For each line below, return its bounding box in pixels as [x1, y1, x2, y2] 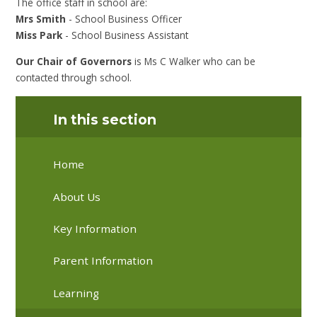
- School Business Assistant [62, 28, 189, 42]
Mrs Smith [16, 11, 67, 25]
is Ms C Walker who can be [132, 54, 256, 68]
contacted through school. [16, 70, 132, 84]
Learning [53, 285, 100, 300]
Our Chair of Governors [16, 54, 132, 68]
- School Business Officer [66, 11, 183, 25]
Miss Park [16, 28, 63, 42]
